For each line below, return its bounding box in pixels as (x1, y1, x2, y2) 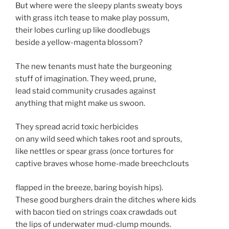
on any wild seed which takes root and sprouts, (15, 134, 182, 144)
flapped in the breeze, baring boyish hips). (15, 182, 163, 192)
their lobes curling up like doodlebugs (15, 26, 150, 35)
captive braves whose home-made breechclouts (15, 159, 189, 168)
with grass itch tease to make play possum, (15, 13, 169, 22)
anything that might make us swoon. (15, 98, 145, 108)
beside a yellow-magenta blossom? (15, 38, 143, 47)
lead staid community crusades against (15, 86, 156, 96)
